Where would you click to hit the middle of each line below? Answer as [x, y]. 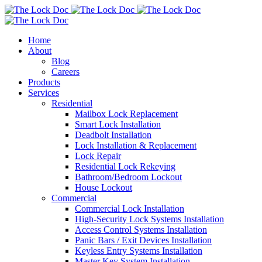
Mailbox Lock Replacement [126, 114]
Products [44, 82]
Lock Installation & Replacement [136, 145]
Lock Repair [98, 156]
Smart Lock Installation [118, 124]
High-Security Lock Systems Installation [149, 219]
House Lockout [104, 187]
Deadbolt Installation [113, 135]
